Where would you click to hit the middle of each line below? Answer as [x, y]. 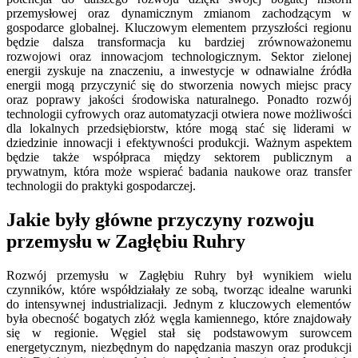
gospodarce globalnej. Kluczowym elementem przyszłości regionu [179, 28]
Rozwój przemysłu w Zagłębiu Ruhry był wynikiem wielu [179, 275]
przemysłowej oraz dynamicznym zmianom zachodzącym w [179, 14]
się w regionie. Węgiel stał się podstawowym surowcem [179, 332]
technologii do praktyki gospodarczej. [101, 186]
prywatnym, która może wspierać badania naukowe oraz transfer [179, 172]
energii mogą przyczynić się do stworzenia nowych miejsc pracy [179, 86]
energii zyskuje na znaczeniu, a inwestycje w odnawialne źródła [179, 71]
